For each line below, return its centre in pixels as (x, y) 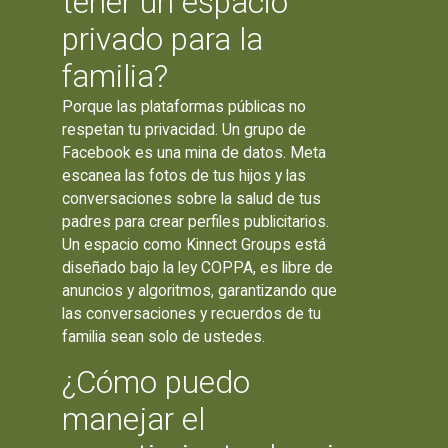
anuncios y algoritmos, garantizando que (200, 290)
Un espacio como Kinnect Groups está (194, 244)
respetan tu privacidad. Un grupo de (184, 129)
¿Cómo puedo (156, 382)
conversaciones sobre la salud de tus (192, 198)
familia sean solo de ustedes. (164, 336)
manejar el (134, 419)
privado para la (163, 39)
